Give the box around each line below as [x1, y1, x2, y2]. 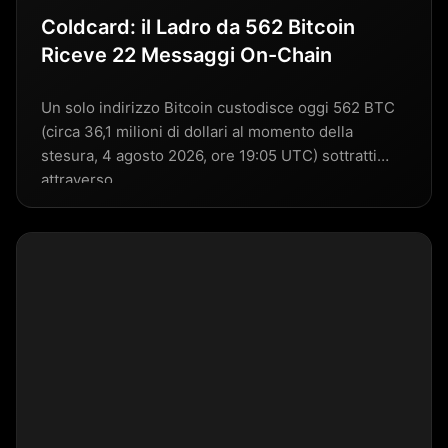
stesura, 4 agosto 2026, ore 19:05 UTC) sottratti [41, 145, 377, 165]
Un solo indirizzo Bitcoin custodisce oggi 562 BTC [41, 97, 395, 117]
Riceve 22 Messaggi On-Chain [41, 42, 332, 67]
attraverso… [41, 169, 125, 189]
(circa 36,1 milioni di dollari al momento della [41, 121, 353, 141]
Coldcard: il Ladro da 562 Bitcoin [41, 14, 355, 39]
